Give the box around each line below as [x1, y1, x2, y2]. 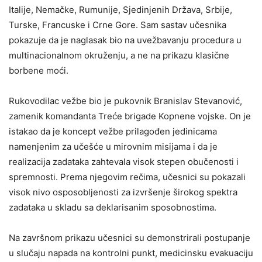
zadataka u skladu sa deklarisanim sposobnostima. [9, 202, 221, 213]
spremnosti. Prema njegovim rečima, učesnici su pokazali [9, 171, 246, 182]
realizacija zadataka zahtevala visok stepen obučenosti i [9, 156, 239, 167]
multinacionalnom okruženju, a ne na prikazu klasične [9, 50, 229, 61]
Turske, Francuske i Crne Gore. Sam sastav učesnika [9, 19, 226, 30]
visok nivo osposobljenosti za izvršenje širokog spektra [9, 187, 237, 198]
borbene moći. [9, 65, 68, 76]
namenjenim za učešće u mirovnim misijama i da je [9, 141, 218, 152]
